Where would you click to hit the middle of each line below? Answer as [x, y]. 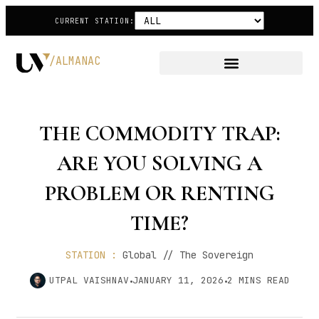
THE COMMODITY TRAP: [159, 134]
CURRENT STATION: [95, 21]
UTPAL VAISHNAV [89, 280]
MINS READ [264, 280]
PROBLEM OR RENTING [159, 193]
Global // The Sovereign [188, 255]
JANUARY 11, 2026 [178, 280]
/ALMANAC [75, 62]
